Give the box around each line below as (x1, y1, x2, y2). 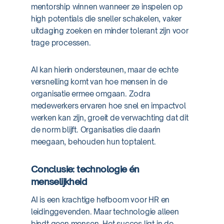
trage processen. (30, 38, 91, 47)
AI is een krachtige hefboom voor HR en (30, 195, 170, 204)
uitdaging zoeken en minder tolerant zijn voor (30, 26, 188, 35)
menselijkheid (30, 176, 87, 187)
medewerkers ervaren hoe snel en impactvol (30, 101, 186, 110)
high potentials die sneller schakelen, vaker (30, 14, 181, 23)
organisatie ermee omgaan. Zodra (30, 89, 150, 98)
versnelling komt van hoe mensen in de (30, 77, 167, 86)
